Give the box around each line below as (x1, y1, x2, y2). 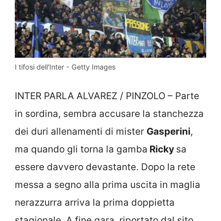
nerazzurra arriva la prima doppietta (15, 197, 175, 209)
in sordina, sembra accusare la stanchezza (15, 108, 204, 120)
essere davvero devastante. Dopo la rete (15, 161, 195, 173)
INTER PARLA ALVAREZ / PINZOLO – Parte (15, 90, 199, 102)
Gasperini (147, 126, 190, 138)
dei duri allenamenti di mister (15, 126, 147, 138)
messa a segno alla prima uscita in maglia (15, 179, 200, 191)
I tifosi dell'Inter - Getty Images (15, 62, 115, 71)
